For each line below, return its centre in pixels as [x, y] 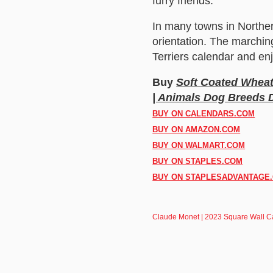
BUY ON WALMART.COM [199, 145]
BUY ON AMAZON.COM [197, 129]
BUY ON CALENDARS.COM [204, 113]
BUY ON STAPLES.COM [198, 161]
